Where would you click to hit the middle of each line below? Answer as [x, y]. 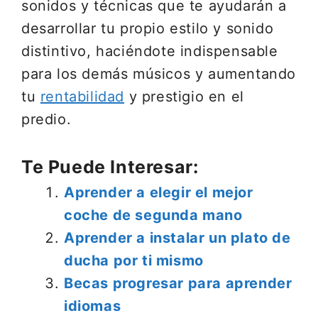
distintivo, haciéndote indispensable [150, 51]
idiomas [93, 306]
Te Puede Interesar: [110, 167]
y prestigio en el [184, 97]
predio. [46, 119]
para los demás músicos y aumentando [159, 74]
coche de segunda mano [153, 215]
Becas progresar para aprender [178, 283]
